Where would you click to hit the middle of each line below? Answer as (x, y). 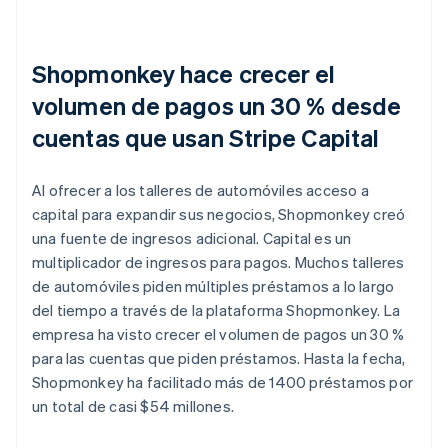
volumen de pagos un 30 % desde (217, 105)
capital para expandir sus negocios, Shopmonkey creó (219, 213)
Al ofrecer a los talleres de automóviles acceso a (200, 189)
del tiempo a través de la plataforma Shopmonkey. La (216, 309)
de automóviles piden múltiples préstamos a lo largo (213, 285)
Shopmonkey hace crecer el (184, 73)
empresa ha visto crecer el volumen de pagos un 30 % (218, 333)
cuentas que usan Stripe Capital (206, 137)
